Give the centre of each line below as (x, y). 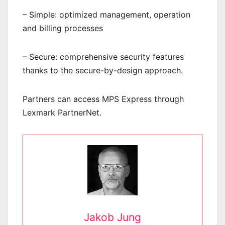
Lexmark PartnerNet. (62, 113)
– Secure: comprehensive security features (103, 57)
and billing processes (63, 28)
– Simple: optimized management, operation (106, 15)
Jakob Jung (113, 217)
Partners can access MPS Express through (103, 99)
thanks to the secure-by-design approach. (103, 71)
